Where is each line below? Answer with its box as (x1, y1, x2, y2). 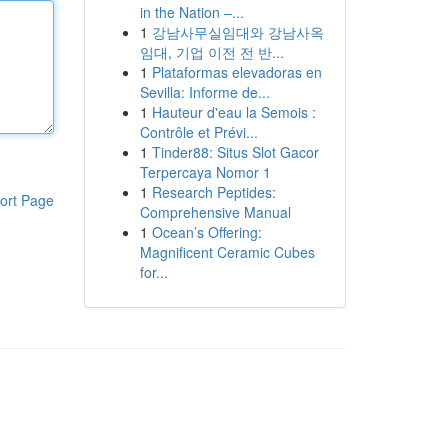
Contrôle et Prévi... (139, 122, 258, 142)
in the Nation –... (139, 2, 244, 22)
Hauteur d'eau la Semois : (151, 102, 316, 122)
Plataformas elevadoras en (151, 62, 322, 82)
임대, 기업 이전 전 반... (139, 42, 284, 62)
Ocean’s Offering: (151, 222, 262, 242)
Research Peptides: (151, 182, 276, 202)
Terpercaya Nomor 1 (139, 162, 271, 182)
